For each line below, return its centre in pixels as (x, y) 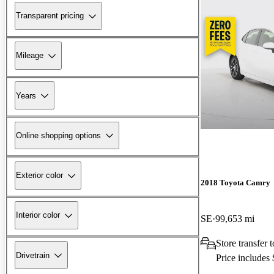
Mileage (30, 56)
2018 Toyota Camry (235, 182)
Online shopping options (58, 135)
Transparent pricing (50, 16)
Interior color (38, 215)
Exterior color (39, 176)
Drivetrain (33, 255)
